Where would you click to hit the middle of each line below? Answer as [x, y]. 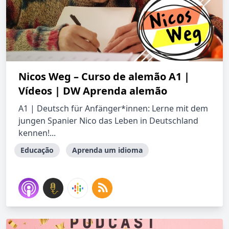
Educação [37, 150]
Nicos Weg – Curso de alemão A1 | [104, 76]
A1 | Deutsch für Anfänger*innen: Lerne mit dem [113, 108]
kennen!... [37, 133]
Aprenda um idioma [107, 150]
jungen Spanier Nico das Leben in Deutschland [108, 121]
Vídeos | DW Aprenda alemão [93, 91]
